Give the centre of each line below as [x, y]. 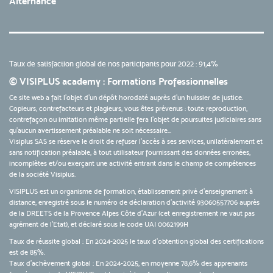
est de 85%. [27, 253]
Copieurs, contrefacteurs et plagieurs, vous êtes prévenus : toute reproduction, [128, 109]
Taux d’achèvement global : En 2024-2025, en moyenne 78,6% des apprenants [128, 264]
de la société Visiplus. [42, 175]
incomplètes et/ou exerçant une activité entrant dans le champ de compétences [133, 164]
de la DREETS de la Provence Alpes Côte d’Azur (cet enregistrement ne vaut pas [132, 214]
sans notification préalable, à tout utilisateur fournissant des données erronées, [130, 153]
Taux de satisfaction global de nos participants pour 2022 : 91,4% [114, 64]
